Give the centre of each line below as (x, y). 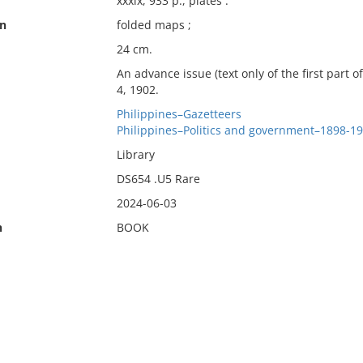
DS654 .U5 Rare (158, 179)
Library (135, 154)
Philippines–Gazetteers (179, 114)
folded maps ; (154, 25)
